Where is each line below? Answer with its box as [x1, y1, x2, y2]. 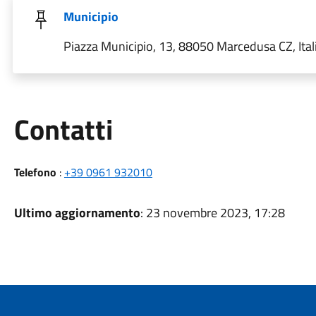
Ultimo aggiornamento [13, 203, 140, 222]
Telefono [13, 164, 56, 181]
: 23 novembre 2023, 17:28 [140, 203, 285, 222]
